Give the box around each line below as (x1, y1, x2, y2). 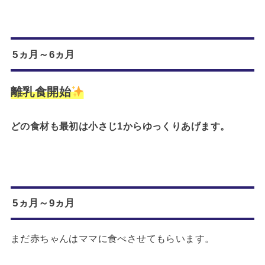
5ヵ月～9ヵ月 (12, 197, 75, 209)
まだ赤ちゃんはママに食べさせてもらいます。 (10, 233, 215, 244)
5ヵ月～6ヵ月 (12, 48, 75, 60)
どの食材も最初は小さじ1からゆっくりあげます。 (10, 121, 230, 132)
